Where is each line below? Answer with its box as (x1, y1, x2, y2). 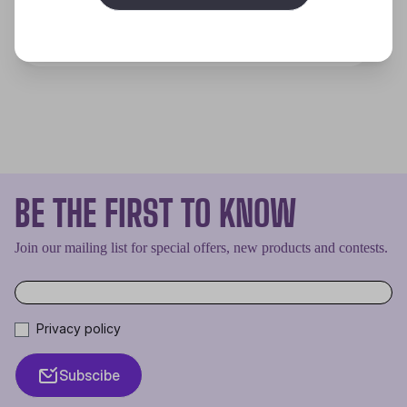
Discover (254, 10, 326, 30)
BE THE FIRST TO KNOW (15, 191, 296, 235)
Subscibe (59, 365, 120, 384)
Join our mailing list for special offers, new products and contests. (15, 239, 388, 255)
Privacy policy (36, 320, 121, 336)
